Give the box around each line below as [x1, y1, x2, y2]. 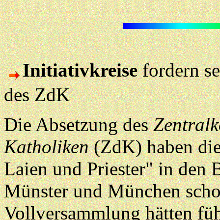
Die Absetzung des [4, 114, 148, 136]
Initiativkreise [23, 59, 137, 81]
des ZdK [4, 84, 70, 106]
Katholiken [4, 136, 89, 158]
